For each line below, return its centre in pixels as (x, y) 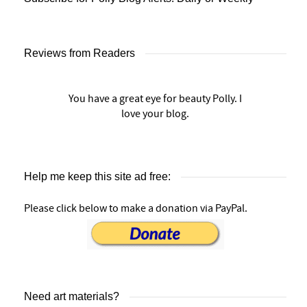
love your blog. (155, 113)
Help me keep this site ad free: (97, 176)
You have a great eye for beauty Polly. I (155, 98)
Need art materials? (72, 296)
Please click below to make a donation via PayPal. (136, 208)
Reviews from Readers (79, 53)
